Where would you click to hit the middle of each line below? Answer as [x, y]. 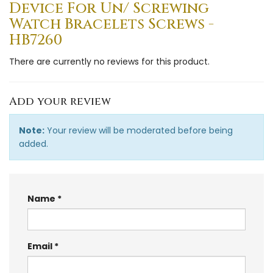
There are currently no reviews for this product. [109, 61]
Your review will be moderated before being [139, 130]
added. [34, 144]
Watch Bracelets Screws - [112, 24]
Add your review [60, 101]
